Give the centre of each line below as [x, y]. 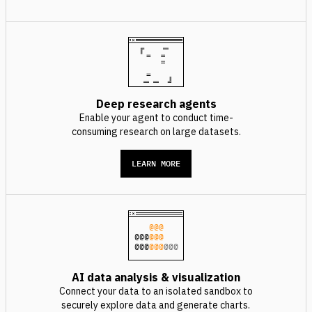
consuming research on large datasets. [156, 132]
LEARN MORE [156, 163]
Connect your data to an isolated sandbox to [156, 291]
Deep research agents [156, 104]
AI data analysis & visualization [156, 277]
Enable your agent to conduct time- [156, 118]
